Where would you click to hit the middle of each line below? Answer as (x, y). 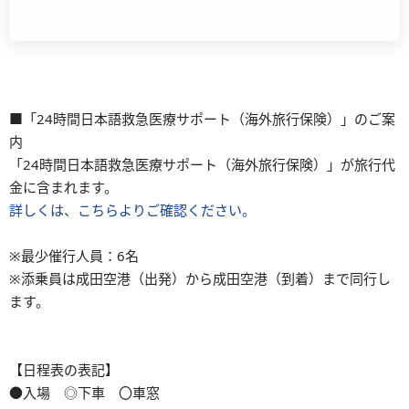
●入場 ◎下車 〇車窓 (84, 392)
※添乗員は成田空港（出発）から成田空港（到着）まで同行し (200, 278)
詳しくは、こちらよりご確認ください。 (132, 210)
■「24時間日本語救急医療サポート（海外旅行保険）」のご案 (202, 118)
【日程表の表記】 (64, 369)
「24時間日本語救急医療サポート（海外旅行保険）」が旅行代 (202, 164)
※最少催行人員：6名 (74, 255)
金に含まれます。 (63, 187)
